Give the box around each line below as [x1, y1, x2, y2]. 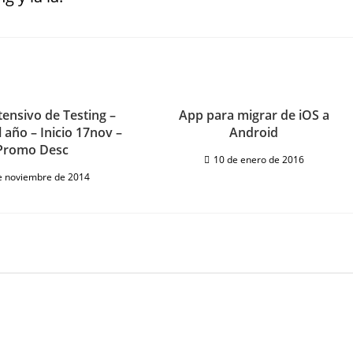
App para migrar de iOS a [178, 106, 329, 124]
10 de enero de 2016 [213, 153, 304, 166]
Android [229, 124, 279, 141]
